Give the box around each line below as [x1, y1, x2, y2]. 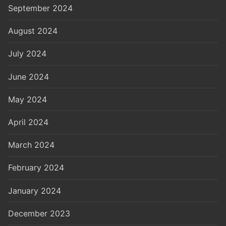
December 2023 [8, 208, 70, 218]
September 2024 [8, 3, 73, 14]
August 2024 [8, 26, 58, 36]
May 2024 [8, 94, 47, 104]
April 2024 [8, 117, 48, 128]
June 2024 [8, 71, 49, 82]
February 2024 [8, 162, 64, 173]
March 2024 [8, 140, 54, 150]
